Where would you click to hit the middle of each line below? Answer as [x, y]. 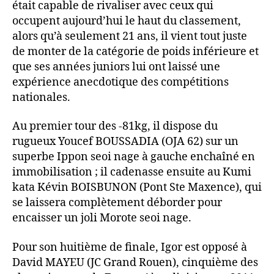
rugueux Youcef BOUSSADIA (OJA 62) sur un [125, 142]
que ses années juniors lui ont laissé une [116, 67]
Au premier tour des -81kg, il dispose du [115, 127]
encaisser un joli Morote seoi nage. [102, 218]
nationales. [41, 97]
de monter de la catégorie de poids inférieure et [135, 51]
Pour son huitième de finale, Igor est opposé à [130, 247]
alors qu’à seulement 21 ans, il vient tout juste [130, 36]
